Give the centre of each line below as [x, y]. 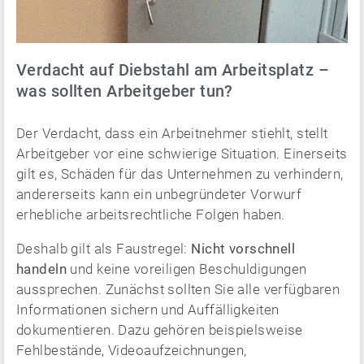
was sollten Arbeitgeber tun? [125, 91]
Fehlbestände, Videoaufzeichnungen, [132, 350]
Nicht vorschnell [243, 248]
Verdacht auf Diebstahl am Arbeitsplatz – [173, 69]
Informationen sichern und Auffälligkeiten [148, 309]
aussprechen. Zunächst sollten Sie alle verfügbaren [178, 289]
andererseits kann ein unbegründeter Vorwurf [159, 194]
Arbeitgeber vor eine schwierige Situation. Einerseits [182, 153]
